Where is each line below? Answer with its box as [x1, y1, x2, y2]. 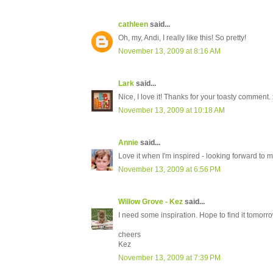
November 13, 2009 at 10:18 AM [118, 106, 225, 115]
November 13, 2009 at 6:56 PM [118, 165, 221, 174]
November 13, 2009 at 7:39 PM [118, 253, 221, 263]
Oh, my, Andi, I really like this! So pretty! [118, 34, 246, 43]
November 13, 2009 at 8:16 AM [118, 47, 221, 56]
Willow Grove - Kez [118, 197, 183, 207]
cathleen [118, 20, 148, 29]
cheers [118, 230, 141, 239]
